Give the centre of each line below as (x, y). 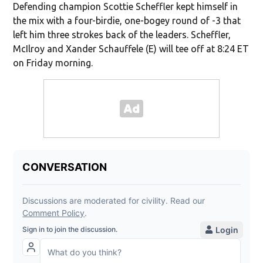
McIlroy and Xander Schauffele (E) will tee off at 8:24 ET (131, 48)
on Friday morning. (53, 63)
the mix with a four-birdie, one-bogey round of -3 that (127, 20)
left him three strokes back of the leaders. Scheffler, (122, 34)
